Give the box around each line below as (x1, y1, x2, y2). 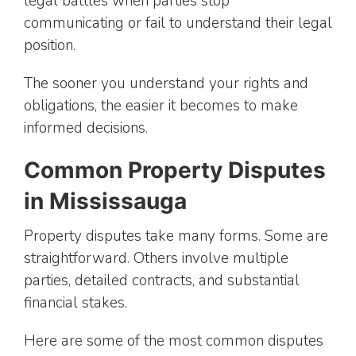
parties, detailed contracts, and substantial (24, 270, 300, 292)
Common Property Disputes (24, 157, 326, 184)
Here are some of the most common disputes (24, 331, 323, 352)
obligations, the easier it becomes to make (24, 95, 298, 117)
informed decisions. (24, 118, 148, 139)
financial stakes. (24, 292, 127, 314)
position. (24, 35, 75, 56)
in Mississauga (24, 188, 187, 215)
